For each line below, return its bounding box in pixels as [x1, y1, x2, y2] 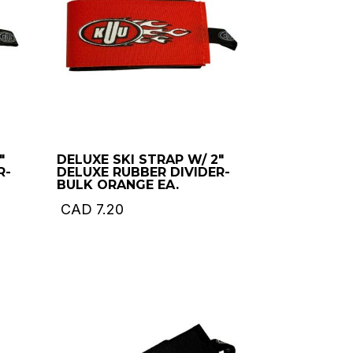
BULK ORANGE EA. [57, 176, 180, 192]
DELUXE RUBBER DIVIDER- [57, 164, 231, 180]
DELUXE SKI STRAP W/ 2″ [57, 151, 225, 167]
